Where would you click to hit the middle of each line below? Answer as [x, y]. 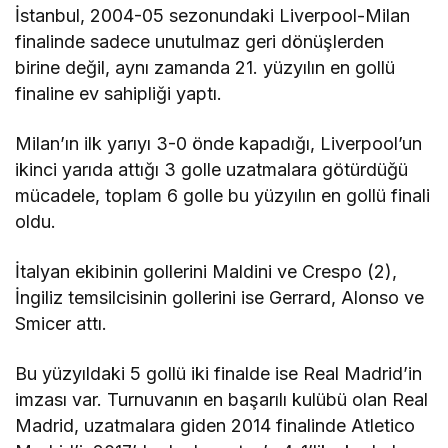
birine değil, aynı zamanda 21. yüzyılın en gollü [205, 68]
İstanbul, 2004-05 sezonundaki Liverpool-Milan [213, 16]
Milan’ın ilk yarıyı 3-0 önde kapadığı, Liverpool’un [219, 144]
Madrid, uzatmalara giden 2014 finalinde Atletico [215, 426]
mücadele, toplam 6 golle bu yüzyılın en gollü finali [223, 196]
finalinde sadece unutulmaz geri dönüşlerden [200, 42]
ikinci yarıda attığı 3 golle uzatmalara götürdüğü [212, 170]
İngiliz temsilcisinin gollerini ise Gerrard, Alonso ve [220, 298]
